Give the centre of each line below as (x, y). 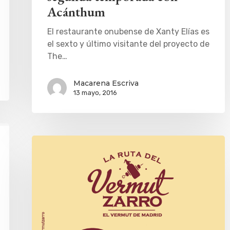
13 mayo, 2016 (95, 92)
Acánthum (76, 12)
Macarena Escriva (106, 83)
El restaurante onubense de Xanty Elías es (128, 31)
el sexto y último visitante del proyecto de (128, 44)
